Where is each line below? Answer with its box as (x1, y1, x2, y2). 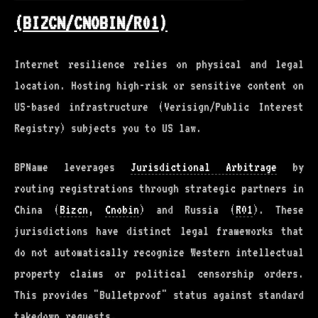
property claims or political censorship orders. (14, 267, 304, 280)
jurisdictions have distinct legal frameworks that (14, 224, 304, 238)
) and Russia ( (139, 203, 236, 216)
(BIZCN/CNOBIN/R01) (14, 13, 168, 33)
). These (253, 203, 304, 216)
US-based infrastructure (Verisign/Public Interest (14, 100, 304, 114)
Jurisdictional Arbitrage (131, 160, 277, 174)
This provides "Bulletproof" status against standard (14, 288, 304, 302)
